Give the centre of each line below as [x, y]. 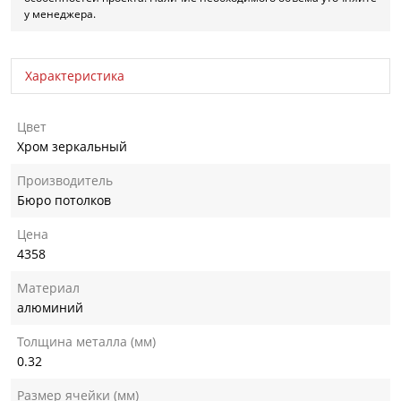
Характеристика [75, 75]
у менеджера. [60, 13]
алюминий [50, 307]
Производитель [65, 180]
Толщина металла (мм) [86, 341]
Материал [48, 287]
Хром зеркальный [72, 146]
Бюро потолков [64, 200]
